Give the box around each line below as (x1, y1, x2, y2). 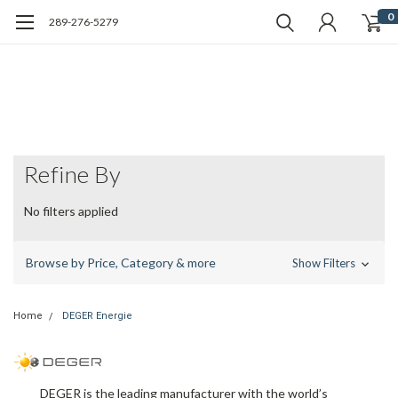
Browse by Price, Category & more (26, 255, 216, 271)
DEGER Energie (62, 310, 132, 322)
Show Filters (291, 256, 358, 271)
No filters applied (24, 203, 118, 219)
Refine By (24, 160, 122, 189)
